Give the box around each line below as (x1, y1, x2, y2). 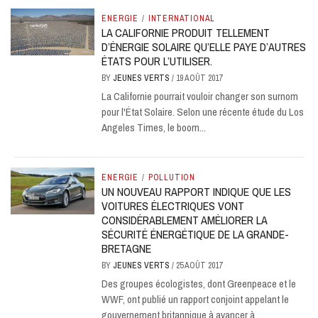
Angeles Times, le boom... (102, 119, 207, 135)
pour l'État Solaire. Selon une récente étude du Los (102, 104, 305, 119)
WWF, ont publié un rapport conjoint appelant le (102, 291, 290, 307)
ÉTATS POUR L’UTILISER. (102, 53, 213, 69)
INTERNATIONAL (148, 12, 216, 24)
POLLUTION (148, 171, 196, 183)
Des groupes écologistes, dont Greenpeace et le (102, 275, 297, 291)
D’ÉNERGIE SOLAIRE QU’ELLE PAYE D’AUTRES (102, 38, 307, 55)
